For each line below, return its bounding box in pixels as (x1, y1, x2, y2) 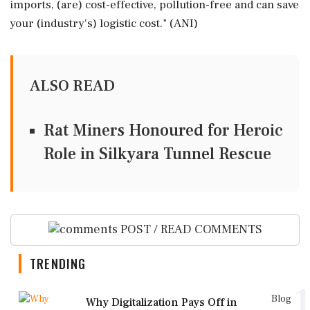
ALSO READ (30, 75, 115, 96)
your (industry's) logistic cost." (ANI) (10, 15, 198, 31)
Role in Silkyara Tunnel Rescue (44, 143, 271, 165)
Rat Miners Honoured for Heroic (44, 119, 283, 141)
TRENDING (30, 255, 86, 273)
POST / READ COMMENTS (117, 221, 262, 237)
